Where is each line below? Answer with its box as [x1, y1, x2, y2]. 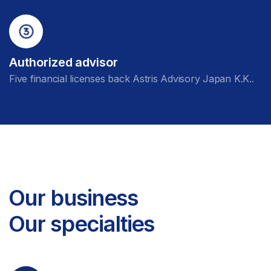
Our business [9, 184, 139, 211]
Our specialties [9, 211, 155, 237]
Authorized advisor [9, 55, 118, 70]
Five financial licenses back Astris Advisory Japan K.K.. [9, 73, 254, 85]
